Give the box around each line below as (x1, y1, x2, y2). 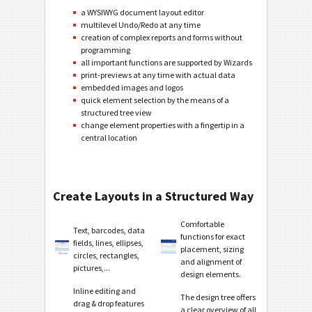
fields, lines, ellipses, (73, 237, 143, 249)
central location (81, 132, 137, 143)
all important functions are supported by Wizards (81, 57, 252, 68)
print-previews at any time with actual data (81, 70, 235, 81)
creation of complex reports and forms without (81, 32, 242, 43)
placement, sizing (180, 244, 244, 255)
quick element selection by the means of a (81, 95, 229, 106)
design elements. (180, 269, 241, 280)
